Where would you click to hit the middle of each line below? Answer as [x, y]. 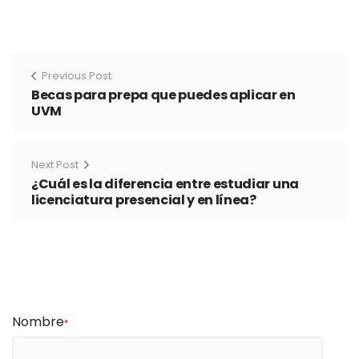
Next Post [55, 164]
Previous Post [77, 75]
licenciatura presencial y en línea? [144, 200]
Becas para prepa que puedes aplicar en [163, 95]
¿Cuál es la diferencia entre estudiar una [165, 184]
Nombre [38, 321]
